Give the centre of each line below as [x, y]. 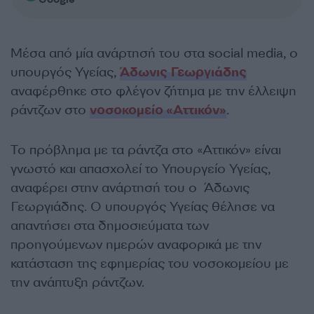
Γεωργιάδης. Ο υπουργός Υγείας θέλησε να [143, 206]
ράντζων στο [50, 110]
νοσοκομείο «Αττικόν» [158, 110]
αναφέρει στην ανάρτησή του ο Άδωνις [130, 187]
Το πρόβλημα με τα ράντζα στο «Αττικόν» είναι [146, 150]
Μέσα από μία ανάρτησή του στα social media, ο [154, 53]
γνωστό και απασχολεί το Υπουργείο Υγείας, [141, 169]
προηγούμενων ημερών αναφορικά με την [136, 244]
